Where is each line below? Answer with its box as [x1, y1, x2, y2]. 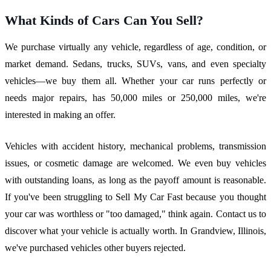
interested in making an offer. [5, 109, 116, 120]
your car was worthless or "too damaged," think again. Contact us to [5, 209, 266, 220]
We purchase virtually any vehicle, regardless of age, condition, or [5, 42, 266, 53]
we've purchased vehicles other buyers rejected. [5, 243, 186, 253]
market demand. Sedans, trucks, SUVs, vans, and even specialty [5, 59, 266, 70]
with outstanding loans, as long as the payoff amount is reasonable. [5, 175, 266, 186]
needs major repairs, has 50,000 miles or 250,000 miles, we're [5, 93, 266, 103]
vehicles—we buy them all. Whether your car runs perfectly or [5, 76, 266, 87]
